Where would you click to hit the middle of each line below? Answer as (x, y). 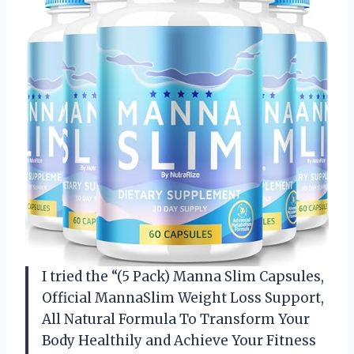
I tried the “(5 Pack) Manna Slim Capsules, (183, 277)
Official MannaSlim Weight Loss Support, (183, 298)
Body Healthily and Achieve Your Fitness (179, 341)
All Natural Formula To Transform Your (176, 320)
